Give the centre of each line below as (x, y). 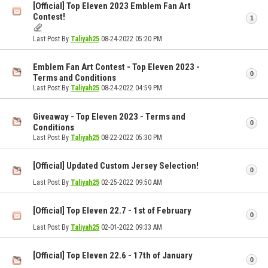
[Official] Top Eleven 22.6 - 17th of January (113, 256)
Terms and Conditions (74, 78)
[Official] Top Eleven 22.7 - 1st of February (112, 211)
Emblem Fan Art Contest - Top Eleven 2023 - (116, 67)
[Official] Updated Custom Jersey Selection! (116, 166)
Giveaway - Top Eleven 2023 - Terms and (109, 116)
